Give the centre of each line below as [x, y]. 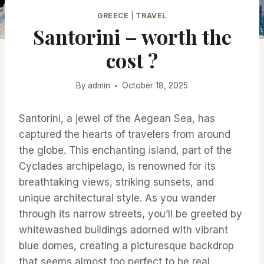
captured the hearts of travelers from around [125, 135]
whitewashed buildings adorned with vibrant [123, 230]
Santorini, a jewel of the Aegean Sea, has [117, 119]
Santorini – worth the [132, 36]
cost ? [132, 60]
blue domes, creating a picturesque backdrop [126, 246]
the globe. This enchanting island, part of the [125, 151]
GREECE [113, 15]
